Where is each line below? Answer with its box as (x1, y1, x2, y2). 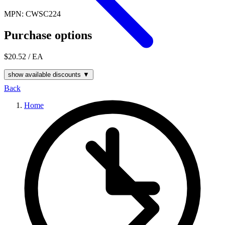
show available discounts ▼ (8, 70, 89, 78)
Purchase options (4, 28, 92, 42)
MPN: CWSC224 (4, 9, 61, 18)
